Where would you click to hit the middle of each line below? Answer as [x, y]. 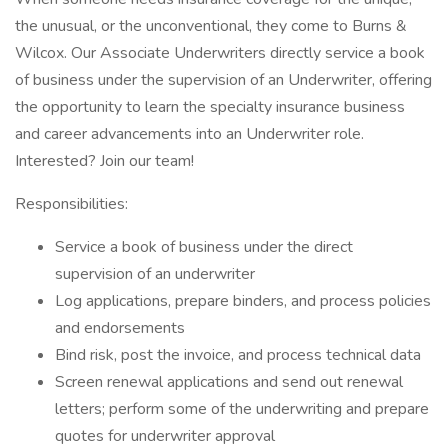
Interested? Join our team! [104, 161]
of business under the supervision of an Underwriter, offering [223, 80]
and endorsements [120, 328]
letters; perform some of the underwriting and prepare [242, 409]
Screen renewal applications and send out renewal [229, 382]
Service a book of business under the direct [204, 247]
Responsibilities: [71, 204]
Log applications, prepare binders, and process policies [243, 301]
